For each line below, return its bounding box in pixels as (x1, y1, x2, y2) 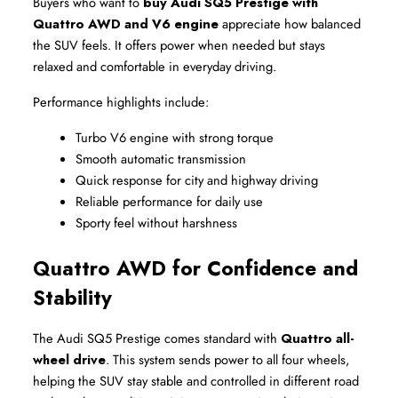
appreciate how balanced (219, 14, 361, 34)
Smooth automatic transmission (76, 149, 246, 169)
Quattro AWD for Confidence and (33, 254, 358, 283)
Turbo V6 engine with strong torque (76, 128, 274, 147)
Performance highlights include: (33, 92, 209, 112)
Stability (33, 283, 112, 313)
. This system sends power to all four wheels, (106, 350, 350, 370)
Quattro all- (281, 329, 354, 348)
